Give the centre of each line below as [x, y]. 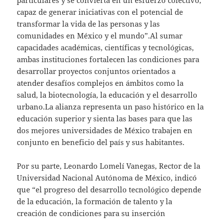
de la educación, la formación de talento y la [95, 201]
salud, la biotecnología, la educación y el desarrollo [107, 94]
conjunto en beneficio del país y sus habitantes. [101, 142]
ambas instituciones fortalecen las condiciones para [108, 59]
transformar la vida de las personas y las [89, 23]
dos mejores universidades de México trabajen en [105, 130]
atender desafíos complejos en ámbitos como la [100, 83]
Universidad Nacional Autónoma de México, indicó [107, 177]
